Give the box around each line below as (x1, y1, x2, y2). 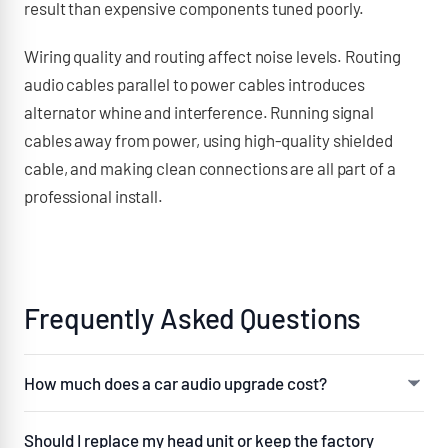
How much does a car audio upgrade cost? (24, 373, 327, 393)
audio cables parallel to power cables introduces (24, 74, 366, 94)
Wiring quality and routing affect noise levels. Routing (24, 46, 401, 66)
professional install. (24, 186, 163, 206)
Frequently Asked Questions (24, 301, 362, 335)
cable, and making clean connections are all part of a (24, 158, 396, 178)
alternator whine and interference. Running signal (24, 102, 375, 122)
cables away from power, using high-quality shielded (24, 130, 393, 150)
